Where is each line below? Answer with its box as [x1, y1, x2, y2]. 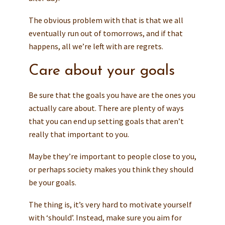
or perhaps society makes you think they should [28, 164, 193, 174]
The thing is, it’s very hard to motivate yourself [28, 199, 192, 209]
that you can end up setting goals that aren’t [28, 116, 184, 126]
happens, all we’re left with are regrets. [28, 41, 163, 51]
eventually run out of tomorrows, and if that [28, 28, 183, 38]
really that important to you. [28, 129, 129, 139]
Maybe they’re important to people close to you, [28, 151, 196, 161]
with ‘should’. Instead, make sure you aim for [28, 212, 182, 222]
